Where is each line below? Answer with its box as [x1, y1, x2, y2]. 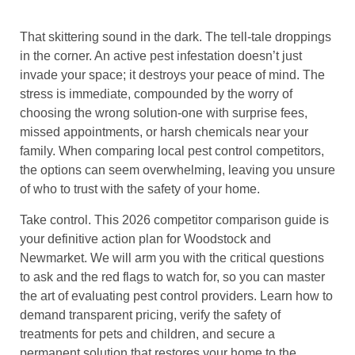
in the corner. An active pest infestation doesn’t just [20, 49, 302, 63]
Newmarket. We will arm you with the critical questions [20, 250, 324, 265]
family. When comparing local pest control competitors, [20, 144, 324, 158]
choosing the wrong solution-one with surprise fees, [20, 106, 307, 120]
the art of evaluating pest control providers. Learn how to [20, 288, 333, 303]
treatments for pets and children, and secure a [20, 326, 275, 341]
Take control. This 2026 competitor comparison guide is [20, 212, 329, 227]
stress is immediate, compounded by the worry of [20, 87, 292, 101]
